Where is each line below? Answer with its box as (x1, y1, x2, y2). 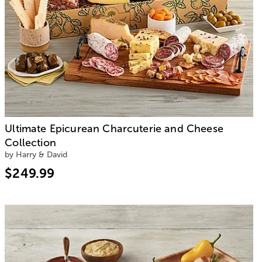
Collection (5, 136, 56, 149)
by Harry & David (5, 150, 68, 159)
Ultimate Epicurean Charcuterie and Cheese (5, 122, 223, 135)
